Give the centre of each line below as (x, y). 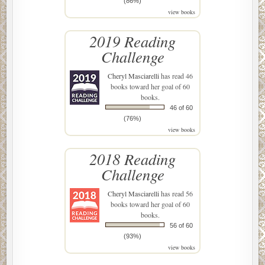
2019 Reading (132, 41)
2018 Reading (132, 159)
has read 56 (176, 193)
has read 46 (176, 75)
